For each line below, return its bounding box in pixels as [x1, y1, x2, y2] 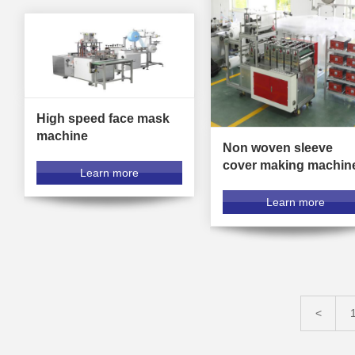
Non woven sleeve [222, 140, 333, 155]
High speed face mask [36, 112, 170, 126]
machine [36, 129, 88, 143]
